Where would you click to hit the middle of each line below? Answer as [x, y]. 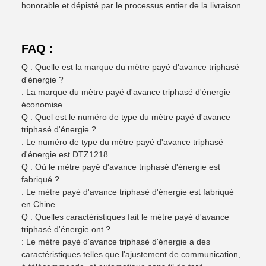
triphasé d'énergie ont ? [66, 229]
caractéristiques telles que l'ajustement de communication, [131, 254]
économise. [43, 104]
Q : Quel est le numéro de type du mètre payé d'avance [126, 117]
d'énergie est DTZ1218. [66, 154]
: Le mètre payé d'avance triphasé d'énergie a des [116, 242]
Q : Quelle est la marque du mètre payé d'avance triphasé [130, 67]
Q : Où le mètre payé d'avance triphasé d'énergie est [121, 167]
